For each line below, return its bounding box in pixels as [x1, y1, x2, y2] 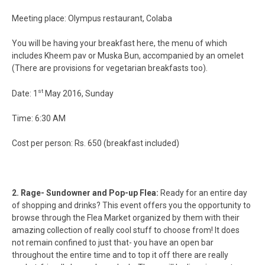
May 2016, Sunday [43, 88, 114, 98]
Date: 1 [12, 88, 38, 98]
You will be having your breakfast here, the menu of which [12, 38, 227, 49]
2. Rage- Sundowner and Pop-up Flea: [12, 188, 159, 198]
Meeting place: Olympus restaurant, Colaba [12, 14, 172, 24]
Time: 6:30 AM [12, 113, 66, 123]
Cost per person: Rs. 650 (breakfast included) [12, 138, 179, 148]
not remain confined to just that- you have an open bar [12, 237, 214, 247]
